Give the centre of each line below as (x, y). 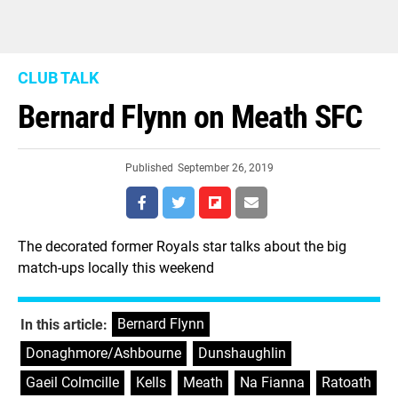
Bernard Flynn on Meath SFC (191, 117)
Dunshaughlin (242, 353)
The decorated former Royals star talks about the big (182, 247)
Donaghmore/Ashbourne (103, 353)
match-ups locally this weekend (116, 268)
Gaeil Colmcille (72, 382)
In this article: (64, 325)
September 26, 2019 (225, 168)
